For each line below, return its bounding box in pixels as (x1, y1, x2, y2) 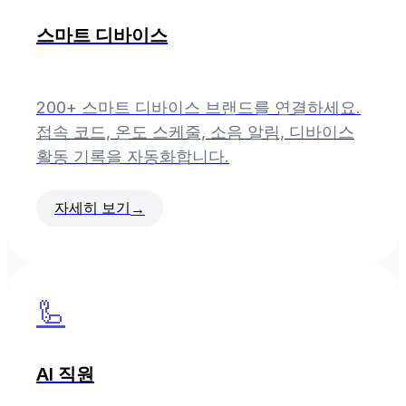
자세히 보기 (54, 198, 130, 217)
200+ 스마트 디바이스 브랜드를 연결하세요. (36, 98, 361, 118)
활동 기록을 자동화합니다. (36, 147, 229, 167)
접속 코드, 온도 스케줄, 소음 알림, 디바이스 (36, 122, 354, 142)
